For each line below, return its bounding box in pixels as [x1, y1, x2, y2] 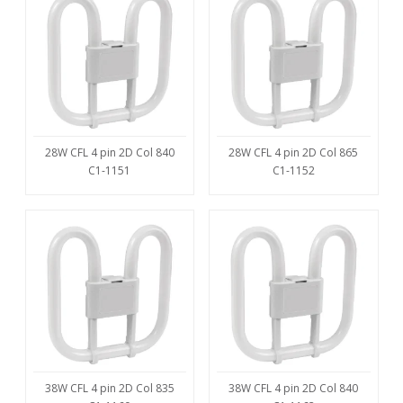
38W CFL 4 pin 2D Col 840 [228, 380, 359, 396]
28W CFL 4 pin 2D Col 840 [44, 145, 175, 161]
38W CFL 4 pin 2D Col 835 [44, 380, 175, 396]
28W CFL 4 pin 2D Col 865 [228, 145, 359, 161]
